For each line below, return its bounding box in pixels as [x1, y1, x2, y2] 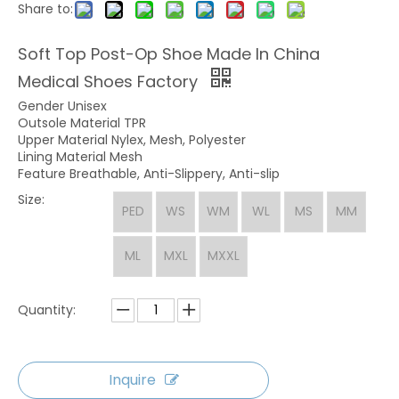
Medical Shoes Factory [18, 70, 202, 94]
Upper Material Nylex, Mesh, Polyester [18, 131, 246, 150]
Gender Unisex [18, 97, 107, 116]
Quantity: [18, 301, 76, 320]
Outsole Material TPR [18, 114, 146, 133]
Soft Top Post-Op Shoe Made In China [18, 43, 320, 66]
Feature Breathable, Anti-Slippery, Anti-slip [18, 165, 280, 183]
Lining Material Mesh [18, 148, 142, 167]
